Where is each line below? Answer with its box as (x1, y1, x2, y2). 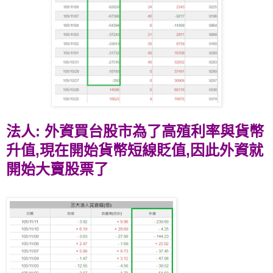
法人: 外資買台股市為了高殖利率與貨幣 (6, 122, 264, 140)
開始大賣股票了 (6, 160, 108, 177)
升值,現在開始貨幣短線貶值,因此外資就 (6, 141, 263, 158)
